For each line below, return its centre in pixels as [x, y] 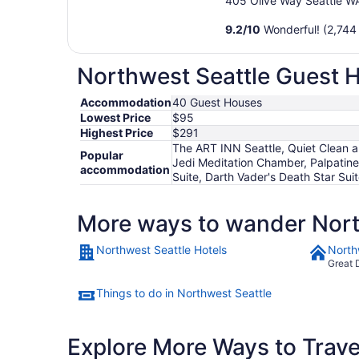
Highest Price [117, 133]
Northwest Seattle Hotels [161, 250]
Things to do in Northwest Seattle [184, 293]
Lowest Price [115, 118]
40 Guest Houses [217, 103]
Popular [102, 155]
